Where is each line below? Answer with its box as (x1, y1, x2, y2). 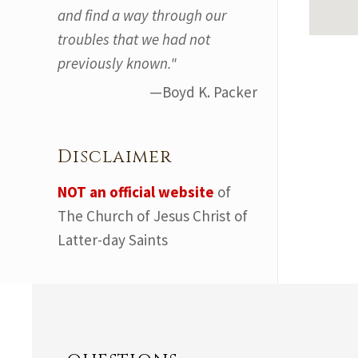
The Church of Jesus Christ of (58, 206, 248, 225)
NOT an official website (58, 182, 214, 201)
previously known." (58, 54, 177, 73)
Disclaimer (58, 145, 172, 169)
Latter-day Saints (58, 230, 168, 249)
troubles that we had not (58, 30, 210, 49)
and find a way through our (58, 6, 227, 25)
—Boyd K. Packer (149, 82, 257, 101)
